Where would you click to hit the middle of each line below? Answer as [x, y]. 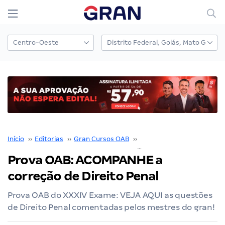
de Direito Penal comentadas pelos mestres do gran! [111, 207]
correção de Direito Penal [83, 176]
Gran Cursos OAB [101, 139]
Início [16, 139]
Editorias [49, 139]
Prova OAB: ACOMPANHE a [85, 160]
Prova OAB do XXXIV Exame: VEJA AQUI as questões [110, 195]
